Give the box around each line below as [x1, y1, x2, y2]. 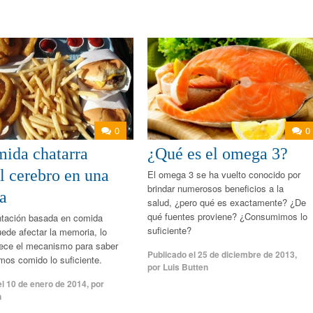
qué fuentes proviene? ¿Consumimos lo [147, 210, 307, 224]
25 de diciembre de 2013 [197, 248, 295, 261]
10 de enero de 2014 [6, 277, 87, 291]
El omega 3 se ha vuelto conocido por [147, 168, 300, 182]
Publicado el [147, 248, 198, 261]
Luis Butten [162, 261, 208, 274]
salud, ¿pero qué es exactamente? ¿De [147, 196, 306, 210]
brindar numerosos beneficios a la [147, 182, 284, 196]
